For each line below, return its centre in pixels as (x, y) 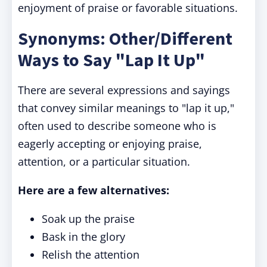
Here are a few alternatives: (94, 190)
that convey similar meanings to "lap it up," (126, 108)
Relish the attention (91, 254)
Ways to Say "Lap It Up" (111, 60)
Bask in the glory (83, 237)
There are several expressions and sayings (124, 90)
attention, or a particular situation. (104, 162)
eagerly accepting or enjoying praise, (110, 144)
